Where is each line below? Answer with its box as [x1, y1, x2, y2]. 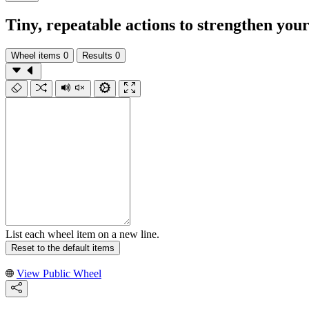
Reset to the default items [11, 242, 114, 253]
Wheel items [11, 50, 61, 61]
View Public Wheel [17, 267, 101, 279]
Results [82, 50, 112, 61]
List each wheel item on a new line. [6, 228, 159, 240]
